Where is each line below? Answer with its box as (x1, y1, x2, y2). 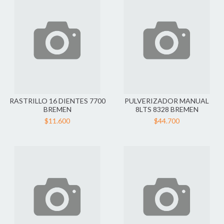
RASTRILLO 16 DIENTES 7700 (9, 96, 105, 105)
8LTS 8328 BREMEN (135, 105, 198, 113)
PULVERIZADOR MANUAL (124, 96, 209, 105)
